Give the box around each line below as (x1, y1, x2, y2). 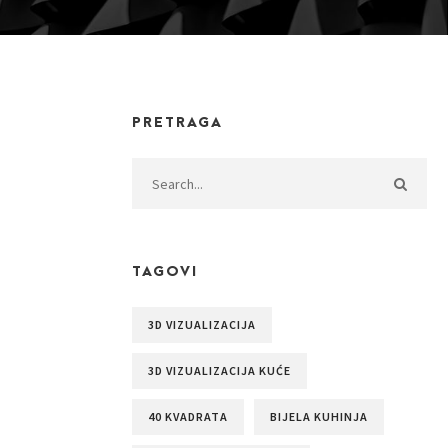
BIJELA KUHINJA (269, 409, 368, 424)
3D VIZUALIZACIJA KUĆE (147, 363, 291, 378)
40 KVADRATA (147, 409, 228, 424)
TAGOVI (131, 264, 198, 279)
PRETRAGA (131, 115, 223, 130)
